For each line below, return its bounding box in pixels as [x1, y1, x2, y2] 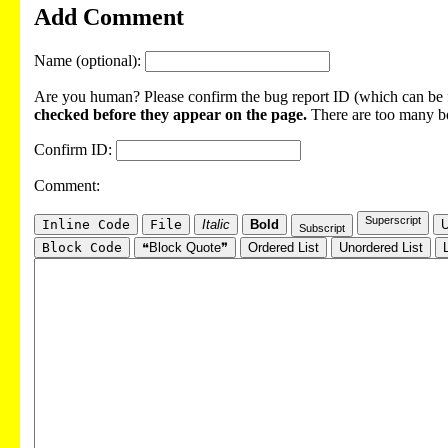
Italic [202, 216, 230, 232]
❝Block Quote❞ [142, 239, 228, 255]
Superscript [365, 213, 421, 226]
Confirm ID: [34, 140, 116, 158]
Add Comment [34, 3, 184, 30]
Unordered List [339, 239, 423, 255]
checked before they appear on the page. [34, 105, 307, 123]
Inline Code [42, 216, 130, 232]
